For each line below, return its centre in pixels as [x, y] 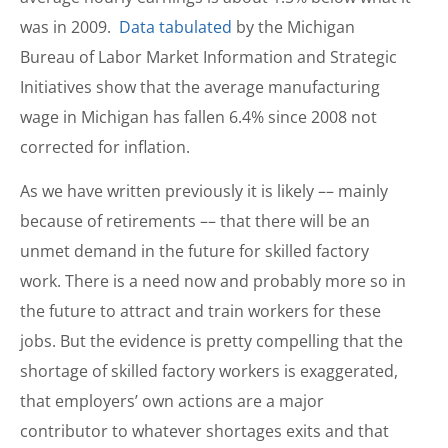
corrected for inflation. [105, 146]
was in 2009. [69, 26]
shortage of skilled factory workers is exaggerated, [209, 371]
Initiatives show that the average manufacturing [200, 86]
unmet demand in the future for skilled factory [194, 251]
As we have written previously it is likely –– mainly [204, 191]
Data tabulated [175, 26]
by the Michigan [293, 26]
